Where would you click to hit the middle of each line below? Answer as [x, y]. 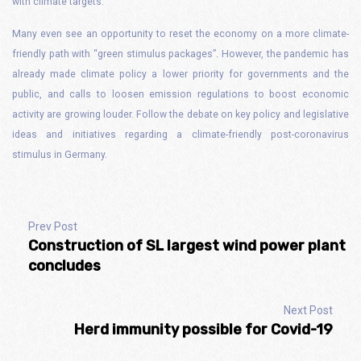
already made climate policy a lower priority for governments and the [180, 74]
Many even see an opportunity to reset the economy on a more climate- [180, 34]
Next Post [308, 310]
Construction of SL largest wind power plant [187, 246]
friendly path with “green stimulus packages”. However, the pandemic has [180, 54]
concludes [64, 266]
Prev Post [53, 226]
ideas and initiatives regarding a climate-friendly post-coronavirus [180, 135]
